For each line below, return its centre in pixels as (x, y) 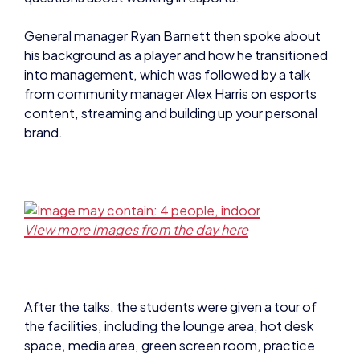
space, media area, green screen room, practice (170, 344)
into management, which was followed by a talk (167, 73)
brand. (43, 131)
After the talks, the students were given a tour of (170, 305)
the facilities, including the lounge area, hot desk (169, 325)
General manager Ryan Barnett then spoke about (172, 34)
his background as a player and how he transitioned (176, 53)
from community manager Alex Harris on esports (170, 92)
